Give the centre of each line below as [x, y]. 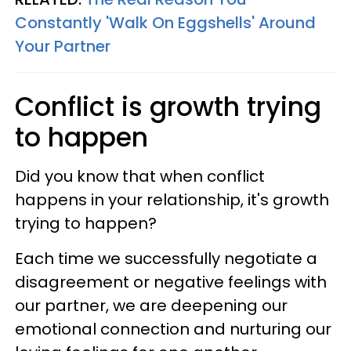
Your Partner [63, 46]
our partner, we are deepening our [151, 306]
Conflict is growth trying [168, 107]
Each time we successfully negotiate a [166, 259]
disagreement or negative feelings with [171, 282]
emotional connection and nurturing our [173, 329]
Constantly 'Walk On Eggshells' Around [165, 23]
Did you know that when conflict [140, 176]
